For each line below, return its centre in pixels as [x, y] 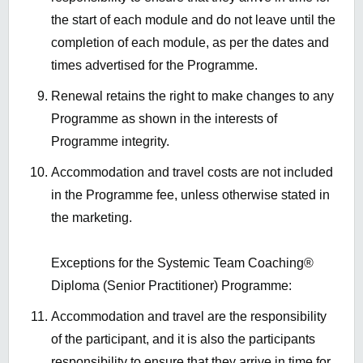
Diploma [75, 286]
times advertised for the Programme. [154, 66]
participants [280, 340]
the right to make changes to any [239, 96]
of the [68, 340]
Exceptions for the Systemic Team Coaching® [182, 263]
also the [223, 340]
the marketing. [92, 218]
